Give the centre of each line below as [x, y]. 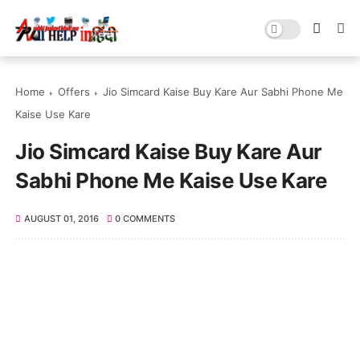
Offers [74, 92]
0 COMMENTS [145, 219]
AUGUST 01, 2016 [61, 219]
